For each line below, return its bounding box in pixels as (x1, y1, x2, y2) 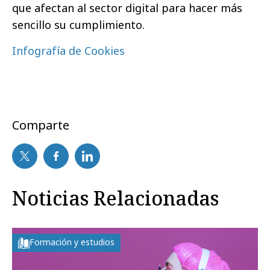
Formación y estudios (30, 236, 115, 248)
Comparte (12, 117, 69, 133)
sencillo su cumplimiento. (12, 17, 145, 32)
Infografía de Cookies (12, 43, 125, 58)
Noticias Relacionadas (12, 185, 219, 211)
